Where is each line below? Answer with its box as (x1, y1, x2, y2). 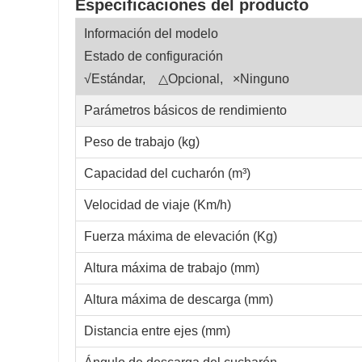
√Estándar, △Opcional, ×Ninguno (84, 72, 289, 86)
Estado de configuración (84, 49, 223, 64)
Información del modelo (84, 27, 218, 41)
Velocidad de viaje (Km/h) (84, 198, 231, 213)
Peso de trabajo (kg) (84, 135, 200, 149)
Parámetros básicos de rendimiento (84, 103, 287, 118)
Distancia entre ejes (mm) (84, 324, 230, 339)
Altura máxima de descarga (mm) (84, 293, 273, 307)
